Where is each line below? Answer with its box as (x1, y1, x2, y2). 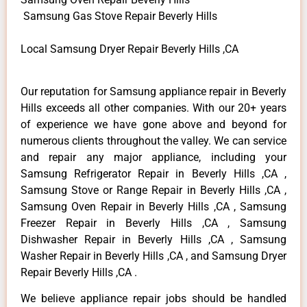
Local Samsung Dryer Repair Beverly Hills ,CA (21, 42, 238, 56)
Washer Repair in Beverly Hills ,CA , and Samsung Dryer (21, 249, 286, 262)
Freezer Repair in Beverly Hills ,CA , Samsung (21, 216, 286, 230)
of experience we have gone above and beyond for (21, 117, 286, 131)
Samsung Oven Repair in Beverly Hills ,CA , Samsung (21, 199, 286, 213)
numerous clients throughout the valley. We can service (21, 134, 286, 147)
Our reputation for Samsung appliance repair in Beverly (21, 84, 286, 98)
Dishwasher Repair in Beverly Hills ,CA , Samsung (21, 232, 286, 246)
